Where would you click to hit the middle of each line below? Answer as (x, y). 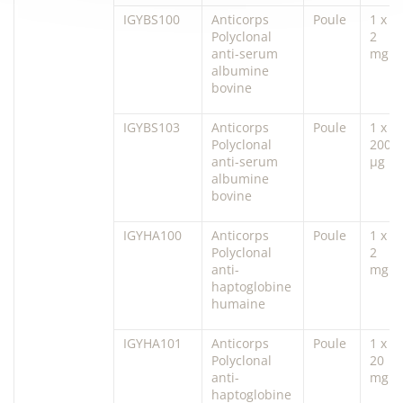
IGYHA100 (152, 235)
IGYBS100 (152, 19)
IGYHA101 (152, 343)
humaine (238, 303)
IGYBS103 (152, 127)
